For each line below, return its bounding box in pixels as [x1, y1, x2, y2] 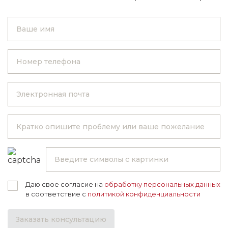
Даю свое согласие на [25, 180, 104, 188]
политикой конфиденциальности [88, 190, 201, 198]
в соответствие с [25, 190, 88, 198]
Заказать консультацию [16, 215, 106, 224]
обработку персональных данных [104, 180, 220, 188]
